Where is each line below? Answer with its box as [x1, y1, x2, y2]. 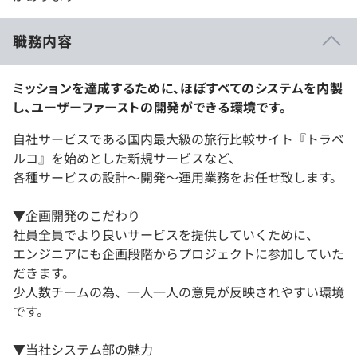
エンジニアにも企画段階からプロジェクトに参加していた [13, 243, 344, 263]
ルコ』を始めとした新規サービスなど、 [13, 147, 241, 167]
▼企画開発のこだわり [13, 205, 140, 225]
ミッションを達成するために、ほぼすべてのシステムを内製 [13, 77, 343, 97]
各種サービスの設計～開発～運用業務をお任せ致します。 [13, 167, 343, 186]
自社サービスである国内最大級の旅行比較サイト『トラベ [13, 128, 344, 148]
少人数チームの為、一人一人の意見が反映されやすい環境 [13, 281, 344, 301]
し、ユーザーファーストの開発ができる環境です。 [13, 96, 287, 116]
